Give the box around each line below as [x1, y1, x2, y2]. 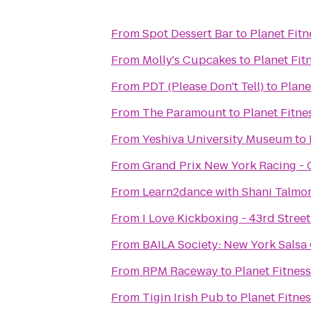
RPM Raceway [142, 263, 218, 279]
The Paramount [142, 105, 226, 121]
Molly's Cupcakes [142, 52, 237, 68]
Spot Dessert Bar [142, 26, 233, 42]
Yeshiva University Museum [142, 131, 292, 147]
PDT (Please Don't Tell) [142, 78, 264, 94]
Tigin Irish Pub [142, 289, 224, 305]
